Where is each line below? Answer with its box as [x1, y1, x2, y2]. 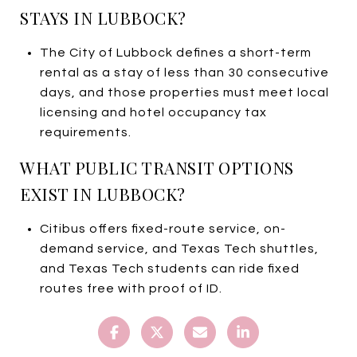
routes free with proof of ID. [39, 281, 222, 295]
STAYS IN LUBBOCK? [20, 6, 186, 29]
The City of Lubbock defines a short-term [39, 45, 312, 59]
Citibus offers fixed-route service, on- [39, 222, 286, 235]
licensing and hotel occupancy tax [39, 105, 267, 119]
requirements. [39, 125, 131, 139]
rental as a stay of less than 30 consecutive [39, 65, 329, 79]
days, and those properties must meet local [39, 85, 329, 99]
